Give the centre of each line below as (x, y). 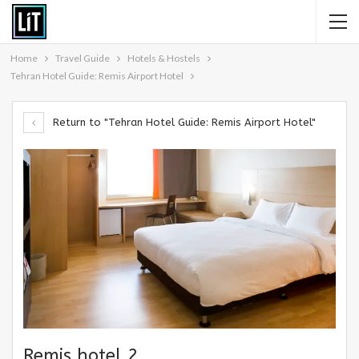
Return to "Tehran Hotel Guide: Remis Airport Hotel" (183, 122)
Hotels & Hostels (164, 58)
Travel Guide (83, 58)
